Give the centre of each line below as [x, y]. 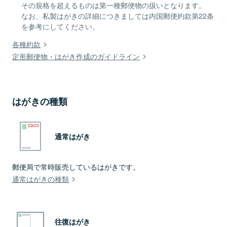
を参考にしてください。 [61, 27]
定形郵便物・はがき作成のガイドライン [76, 56]
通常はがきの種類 [41, 179]
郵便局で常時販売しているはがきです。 [76, 167]
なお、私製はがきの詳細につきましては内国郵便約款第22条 [118, 16]
